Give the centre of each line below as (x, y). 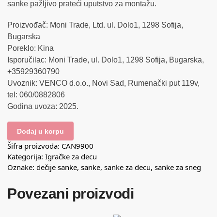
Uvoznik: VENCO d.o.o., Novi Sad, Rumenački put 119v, (103, 83)
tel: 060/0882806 (36, 94)
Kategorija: (26, 156)
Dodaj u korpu (40, 131)
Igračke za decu (71, 156)
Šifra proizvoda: (34, 146)
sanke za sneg (178, 167)
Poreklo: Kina (31, 48)
